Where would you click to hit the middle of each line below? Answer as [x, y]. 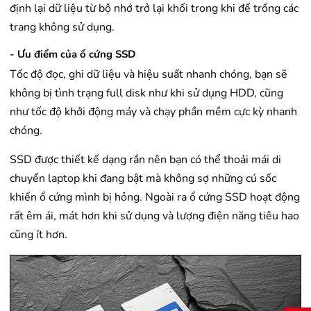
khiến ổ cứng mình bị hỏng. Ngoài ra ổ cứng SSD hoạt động [155, 197]
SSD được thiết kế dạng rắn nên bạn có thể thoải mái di [145, 160]
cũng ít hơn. [39, 235]
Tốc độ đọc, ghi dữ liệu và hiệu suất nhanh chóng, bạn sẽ [149, 75]
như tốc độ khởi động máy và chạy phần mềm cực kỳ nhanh [153, 112]
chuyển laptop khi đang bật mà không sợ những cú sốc [143, 179]
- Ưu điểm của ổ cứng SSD [73, 54]
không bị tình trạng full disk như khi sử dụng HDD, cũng [146, 93]
